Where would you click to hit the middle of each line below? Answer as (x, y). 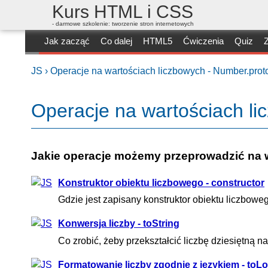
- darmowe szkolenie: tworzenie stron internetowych (123, 24)
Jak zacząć (67, 41)
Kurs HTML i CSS (123, 12)
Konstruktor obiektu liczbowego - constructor (161, 183)
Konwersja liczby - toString (119, 224)
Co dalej (116, 41)
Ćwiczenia (203, 41)
